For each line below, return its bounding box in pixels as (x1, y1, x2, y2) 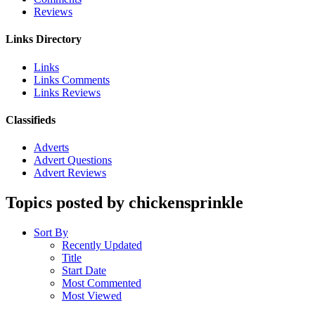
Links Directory (6, 33, 82, 46)
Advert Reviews (34, 167, 106, 179)
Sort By (34, 226, 68, 239)
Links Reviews (34, 86, 101, 98)
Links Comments (34, 73, 110, 86)
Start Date (62, 264, 106, 277)
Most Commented (62, 277, 141, 290)
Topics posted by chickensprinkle (6, 193, 243, 212)
